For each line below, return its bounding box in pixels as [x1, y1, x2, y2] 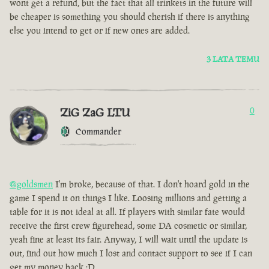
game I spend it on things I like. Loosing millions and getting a [10, 192, 247, 204]
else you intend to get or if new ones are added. [10, 25, 190, 37]
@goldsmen [10, 178, 53, 190]
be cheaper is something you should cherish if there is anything [10, 11, 250, 23]
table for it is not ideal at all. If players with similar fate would [10, 206, 245, 218]
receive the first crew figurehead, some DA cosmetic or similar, [10, 220, 247, 232]
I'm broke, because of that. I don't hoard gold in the [53, 178, 250, 190]
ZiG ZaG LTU [60, 104, 130, 121]
